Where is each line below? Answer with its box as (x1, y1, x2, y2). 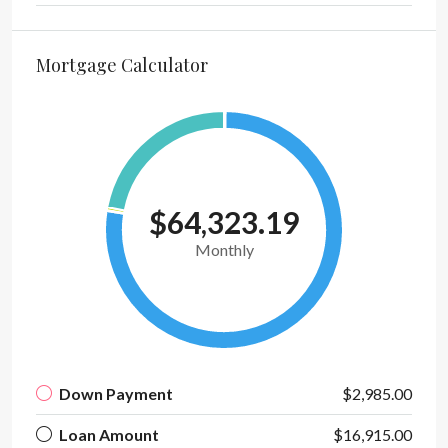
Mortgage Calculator (36, 53, 208, 77)
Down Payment (59, 384, 173, 403)
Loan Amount (59, 425, 159, 444)
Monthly (194, 240, 254, 259)
